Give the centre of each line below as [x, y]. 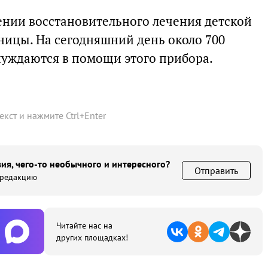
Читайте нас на [84, 226]
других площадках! [92, 237]
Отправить [216, 170]
